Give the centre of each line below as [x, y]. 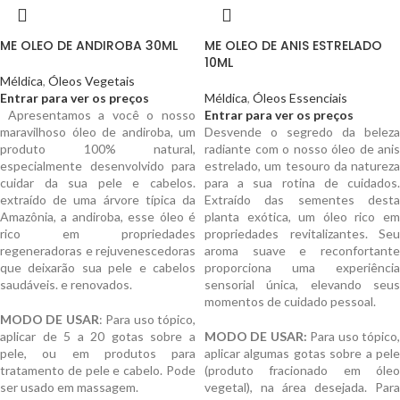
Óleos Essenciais [300, 98]
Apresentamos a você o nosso [102, 115]
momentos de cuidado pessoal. [290, 301]
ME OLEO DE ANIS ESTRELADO [293, 46]
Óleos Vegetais [92, 81]
